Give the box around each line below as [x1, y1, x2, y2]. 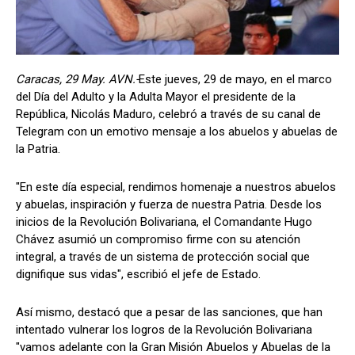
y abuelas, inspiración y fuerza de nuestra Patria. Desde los [16, 197, 322, 212]
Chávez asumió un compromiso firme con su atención [16, 231, 300, 246]
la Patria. [16, 141, 60, 156]
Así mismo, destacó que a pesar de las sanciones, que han [16, 304, 323, 319]
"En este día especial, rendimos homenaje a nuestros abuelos [16, 179, 336, 194]
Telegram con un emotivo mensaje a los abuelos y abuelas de [16, 124, 338, 139]
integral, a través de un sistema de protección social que [16, 249, 310, 264]
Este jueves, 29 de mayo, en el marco [139, 71, 332, 86]
